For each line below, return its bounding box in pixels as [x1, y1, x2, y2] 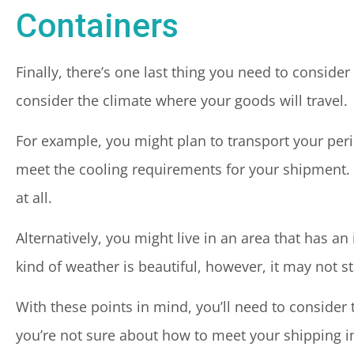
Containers [16, 6, 179, 45]
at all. [16, 188, 52, 207]
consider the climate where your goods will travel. [16, 91, 348, 110]
